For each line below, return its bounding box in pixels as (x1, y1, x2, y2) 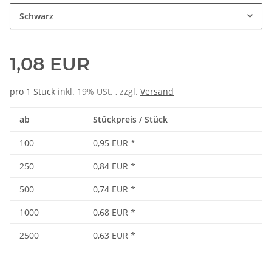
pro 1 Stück (10, 86, 55, 98)
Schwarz (19, 10, 53, 22)
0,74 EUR (93, 183, 128, 195)
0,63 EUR (93, 229, 128, 242)
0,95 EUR (93, 137, 128, 149)
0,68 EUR (93, 206, 128, 219)
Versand (140, 86, 174, 98)
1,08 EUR (10, 53, 90, 76)
